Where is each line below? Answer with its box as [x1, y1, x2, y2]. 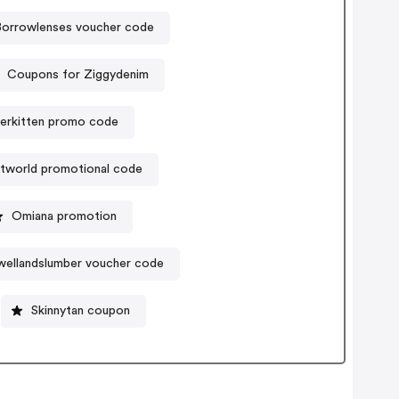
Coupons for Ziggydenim [6, 68, 149, 81]
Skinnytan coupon [31, 304, 131, 317]
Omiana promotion [11, 209, 117, 223]
